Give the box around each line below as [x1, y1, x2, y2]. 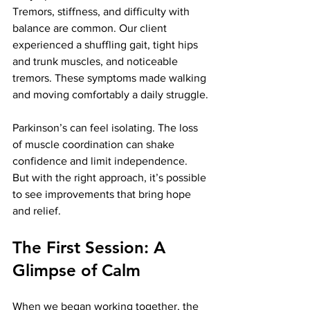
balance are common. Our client [12, 22, 170, 34]
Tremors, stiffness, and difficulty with [12, 6, 192, 17]
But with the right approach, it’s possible [12, 172, 209, 183]
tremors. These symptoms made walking [12, 72, 209, 84]
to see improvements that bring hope [12, 188, 194, 200]
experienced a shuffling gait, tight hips [12, 39, 201, 51]
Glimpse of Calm [12, 260, 140, 280]
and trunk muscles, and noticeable [12, 55, 181, 67]
